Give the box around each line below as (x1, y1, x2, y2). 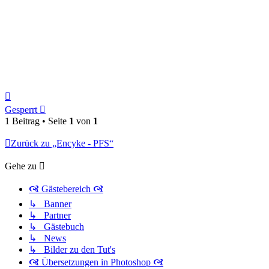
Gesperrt (5, 104, 37, 115)
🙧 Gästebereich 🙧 (29, 183, 103, 194)
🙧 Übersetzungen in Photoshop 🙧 (29, 256, 163, 267)
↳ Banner (29, 198, 71, 209)
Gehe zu (5, 160, 37, 171)
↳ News (29, 232, 66, 243)
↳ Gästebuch (29, 221, 84, 232)
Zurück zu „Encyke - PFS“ (11, 138, 113, 148)
